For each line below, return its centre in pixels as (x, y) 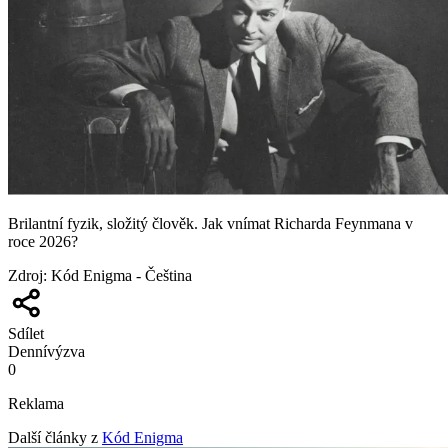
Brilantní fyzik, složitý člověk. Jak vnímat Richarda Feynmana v (210, 223)
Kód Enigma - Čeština (121, 275)
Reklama (36, 403)
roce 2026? (43, 241)
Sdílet (26, 333)
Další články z (53, 437)
